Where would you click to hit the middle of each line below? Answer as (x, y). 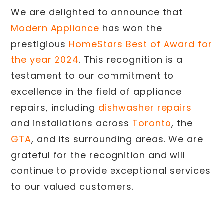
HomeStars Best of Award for (140, 44)
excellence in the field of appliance (96, 92)
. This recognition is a (131, 60)
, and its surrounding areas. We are (117, 139)
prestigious (40, 44)
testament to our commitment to (92, 76)
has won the (131, 28)
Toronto (152, 123)
